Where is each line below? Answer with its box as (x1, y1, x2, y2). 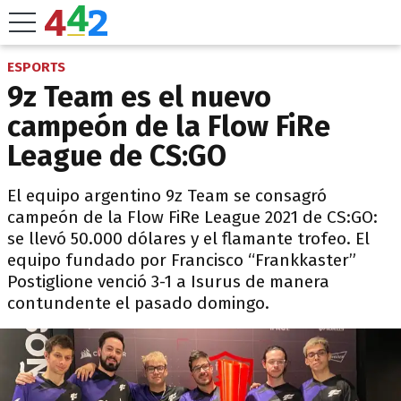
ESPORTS (7, 59, 65, 75)
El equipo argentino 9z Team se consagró (7, 185, 327, 206)
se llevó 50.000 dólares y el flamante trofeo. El (7, 228, 370, 249)
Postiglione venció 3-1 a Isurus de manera (7, 271, 329, 292)
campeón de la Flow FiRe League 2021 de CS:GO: (7, 207, 378, 227)
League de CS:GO (7, 139, 226, 173)
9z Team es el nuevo (7, 80, 271, 114)
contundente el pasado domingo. (7, 293, 269, 313)
